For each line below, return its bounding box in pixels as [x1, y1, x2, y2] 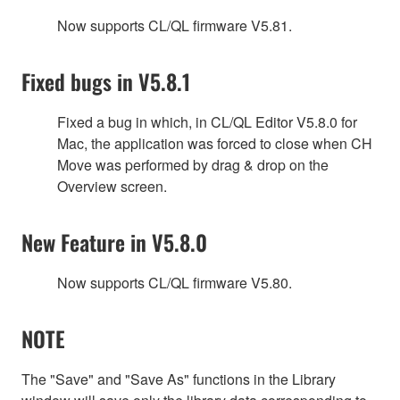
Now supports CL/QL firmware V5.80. [57, 272, 292, 294]
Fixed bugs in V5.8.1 [21, 65, 190, 98]
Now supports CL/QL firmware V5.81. [57, 15, 292, 37]
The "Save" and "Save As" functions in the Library [21, 369, 336, 390]
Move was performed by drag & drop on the [57, 154, 329, 176]
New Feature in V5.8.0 [21, 226, 207, 259]
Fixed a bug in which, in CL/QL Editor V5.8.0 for [57, 112, 357, 133]
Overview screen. [57, 176, 167, 197]
